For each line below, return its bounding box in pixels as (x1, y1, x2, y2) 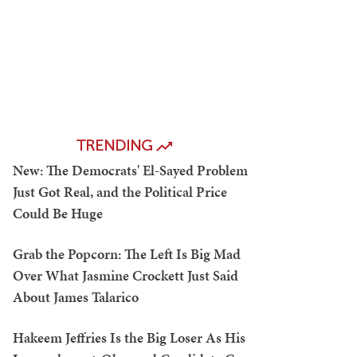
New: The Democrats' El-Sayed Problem (13, 160, 248, 180)
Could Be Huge (13, 203, 103, 223)
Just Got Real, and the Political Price (13, 182, 227, 202)
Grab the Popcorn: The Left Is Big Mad (13, 244, 241, 264)
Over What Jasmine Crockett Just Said (13, 265, 238, 285)
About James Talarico (13, 287, 139, 307)
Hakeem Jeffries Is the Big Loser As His (13, 328, 245, 347)
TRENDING (76, 136, 156, 155)
